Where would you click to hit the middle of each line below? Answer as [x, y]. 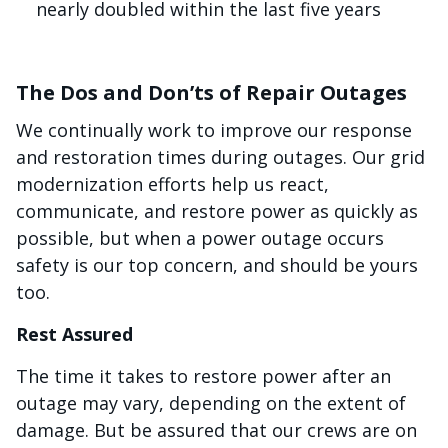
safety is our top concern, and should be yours [217, 265]
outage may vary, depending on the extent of [211, 403]
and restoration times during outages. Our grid [220, 157]
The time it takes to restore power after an [203, 376]
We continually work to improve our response [214, 130]
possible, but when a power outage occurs [200, 238]
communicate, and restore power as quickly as [217, 211]
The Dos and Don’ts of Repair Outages [211, 92]
